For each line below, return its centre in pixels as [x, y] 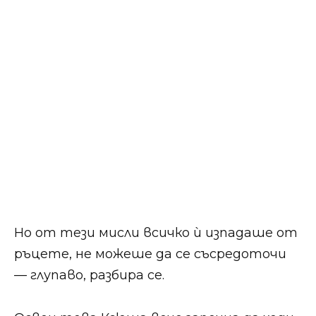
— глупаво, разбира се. [89, 275]
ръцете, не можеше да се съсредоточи [150, 254]
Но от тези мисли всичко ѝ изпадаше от [156, 233]
